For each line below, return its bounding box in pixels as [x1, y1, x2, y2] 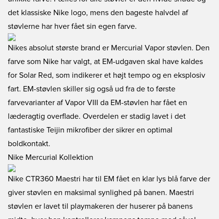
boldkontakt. [8, 140, 50, 148]
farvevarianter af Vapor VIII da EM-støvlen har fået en [8, 99, 187, 107]
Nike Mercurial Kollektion [8, 153, 93, 161]
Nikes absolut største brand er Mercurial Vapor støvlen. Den [8, 44, 210, 52]
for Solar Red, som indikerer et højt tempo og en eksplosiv [8, 71, 205, 79]
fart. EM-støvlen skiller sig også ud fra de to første [8, 85, 175, 93]
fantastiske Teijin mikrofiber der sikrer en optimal [8, 126, 173, 134]
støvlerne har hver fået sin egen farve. [8, 22, 137, 30]
